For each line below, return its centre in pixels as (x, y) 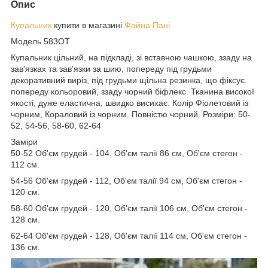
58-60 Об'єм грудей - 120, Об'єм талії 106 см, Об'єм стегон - (129, 208)
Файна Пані (147, 25)
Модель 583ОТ (40, 41)
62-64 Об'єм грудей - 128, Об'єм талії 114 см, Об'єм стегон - (129, 235)
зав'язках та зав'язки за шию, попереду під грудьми (111, 68)
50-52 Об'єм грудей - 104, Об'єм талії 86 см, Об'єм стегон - (127, 153)
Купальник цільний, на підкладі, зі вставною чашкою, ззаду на (131, 57)
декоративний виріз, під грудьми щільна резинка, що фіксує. (129, 80)
